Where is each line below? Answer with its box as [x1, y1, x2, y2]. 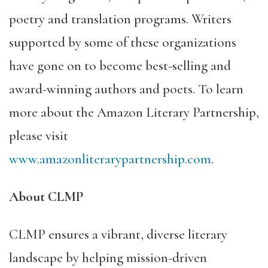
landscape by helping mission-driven [9, 249, 207, 266]
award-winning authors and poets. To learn [9, 81, 243, 98]
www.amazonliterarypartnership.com [9, 151, 211, 167]
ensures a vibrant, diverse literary [48, 226, 227, 243]
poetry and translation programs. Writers [9, 11, 232, 28]
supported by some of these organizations [9, 34, 236, 51]
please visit [9, 127, 68, 144]
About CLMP [9, 188, 86, 205]
